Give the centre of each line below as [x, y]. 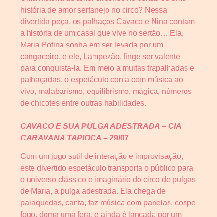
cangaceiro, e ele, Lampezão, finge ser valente [100, 56]
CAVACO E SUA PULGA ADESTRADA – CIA [101, 126]
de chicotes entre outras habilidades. [83, 103]
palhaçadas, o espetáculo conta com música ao [102, 79]
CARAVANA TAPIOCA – [65, 138]
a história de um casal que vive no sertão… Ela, [102, 33]
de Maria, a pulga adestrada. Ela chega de [93, 191]
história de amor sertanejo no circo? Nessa [94, 10]
